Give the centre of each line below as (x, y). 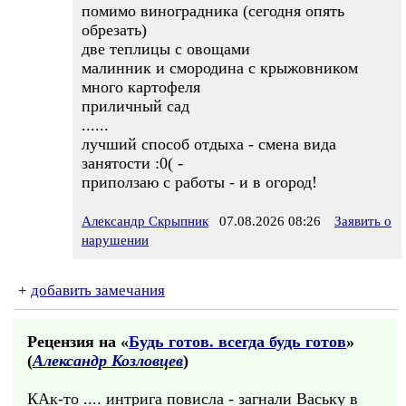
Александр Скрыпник (145, 221)
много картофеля (141, 87)
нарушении (115, 240)
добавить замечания (98, 290)
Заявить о (363, 221)
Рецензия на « (78, 342)
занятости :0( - (132, 163)
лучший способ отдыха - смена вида (209, 144)
